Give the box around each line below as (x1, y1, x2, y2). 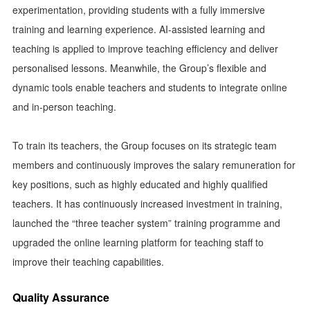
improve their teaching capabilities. (12, 255, 164, 268)
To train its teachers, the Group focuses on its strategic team (12, 138, 277, 152)
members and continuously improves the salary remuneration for (12, 158, 295, 172)
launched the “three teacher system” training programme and (12, 216, 280, 230)
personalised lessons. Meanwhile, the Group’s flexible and (12, 61, 266, 75)
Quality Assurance (12, 289, 109, 305)
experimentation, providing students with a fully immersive (12, 3, 265, 17)
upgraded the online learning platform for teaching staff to (12, 235, 264, 249)
